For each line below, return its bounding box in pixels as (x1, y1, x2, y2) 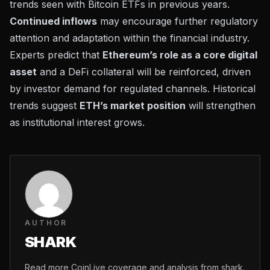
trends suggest (10, 99, 80, 111)
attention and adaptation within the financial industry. (10, 31, 250, 44)
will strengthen (186, 99, 256, 111)
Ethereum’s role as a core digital (102, 48, 257, 61)
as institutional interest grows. (10, 116, 145, 128)
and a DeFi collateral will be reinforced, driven (37, 65, 251, 78)
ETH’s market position (80, 99, 186, 111)
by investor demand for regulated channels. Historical (10, 82, 256, 95)
